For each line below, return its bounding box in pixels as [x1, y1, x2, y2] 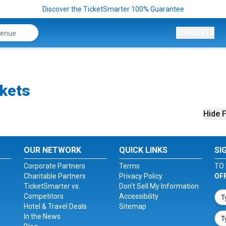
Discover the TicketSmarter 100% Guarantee [42, 5, 184, 13]
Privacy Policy [119, 172, 162, 180]
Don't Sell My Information [119, 182, 199, 190]
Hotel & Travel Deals [24, 202, 87, 210]
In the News [24, 212, 61, 220]
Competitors [24, 192, 64, 200]
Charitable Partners [24, 172, 86, 180]
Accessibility [119, 192, 158, 200]
